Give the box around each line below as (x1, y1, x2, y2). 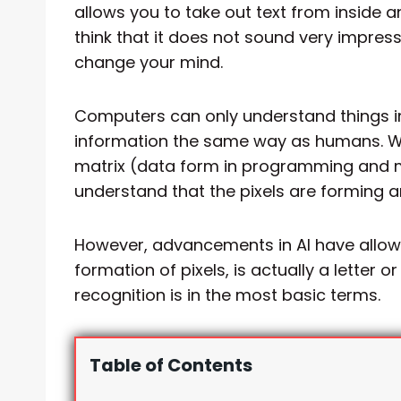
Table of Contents (90, 352, 252, 378)
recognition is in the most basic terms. (74, 283, 380, 306)
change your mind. (74, 50, 223, 73)
